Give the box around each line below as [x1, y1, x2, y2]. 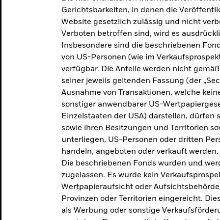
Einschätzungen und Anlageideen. [19, 20, 180, 29]
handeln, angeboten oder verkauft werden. [61, 148, 219, 156]
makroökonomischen [19, 6, 119, 16]
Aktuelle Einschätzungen [27, 44, 124, 52]
